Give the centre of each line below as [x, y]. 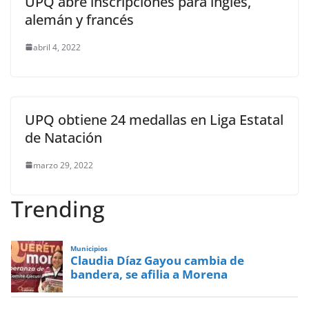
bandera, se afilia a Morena [149, 274]
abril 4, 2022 [57, 47]
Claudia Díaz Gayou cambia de [158, 260]
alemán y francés [79, 19]
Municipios [89, 249]
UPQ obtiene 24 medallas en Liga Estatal [154, 119]
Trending [58, 208]
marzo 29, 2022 [63, 165]
